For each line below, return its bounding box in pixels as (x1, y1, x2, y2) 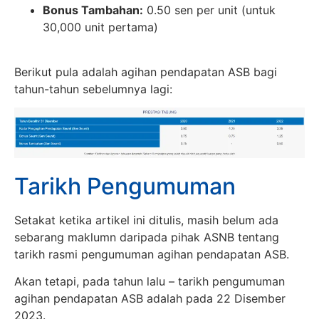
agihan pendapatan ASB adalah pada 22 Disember (14, 291, 286, 305)
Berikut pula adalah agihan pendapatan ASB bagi (14, 64, 277, 79)
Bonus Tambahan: (43, 3, 143, 18)
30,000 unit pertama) (43, 20, 158, 35)
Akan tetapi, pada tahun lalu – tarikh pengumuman (14, 273, 285, 288)
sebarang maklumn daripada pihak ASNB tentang (14, 229, 279, 244)
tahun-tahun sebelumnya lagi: (14, 81, 172, 96)
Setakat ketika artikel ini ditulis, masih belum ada (14, 212, 278, 227)
